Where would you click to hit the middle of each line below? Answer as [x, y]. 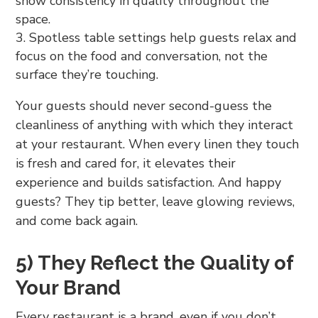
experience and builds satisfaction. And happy [149, 182]
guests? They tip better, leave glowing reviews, [155, 201]
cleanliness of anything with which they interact [155, 125]
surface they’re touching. [87, 74]
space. [33, 19]
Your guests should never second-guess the [144, 105]
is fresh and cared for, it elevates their [126, 163]
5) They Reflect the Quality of [155, 263]
